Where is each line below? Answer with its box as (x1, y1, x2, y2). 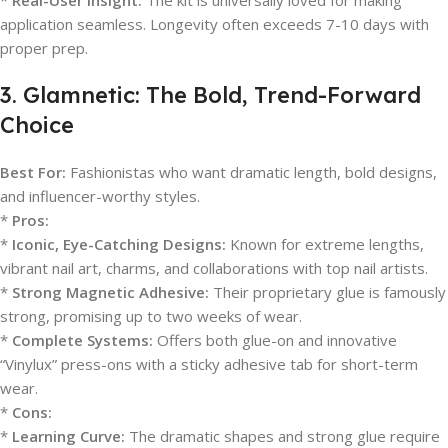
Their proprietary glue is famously (209, 282, 446, 302)
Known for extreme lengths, (226, 234, 424, 254)
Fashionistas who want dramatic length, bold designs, (66, 162, 437, 182)
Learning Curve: (12, 426, 125, 446)
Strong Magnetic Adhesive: (12, 282, 209, 302)
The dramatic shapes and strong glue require (125, 426, 440, 446)
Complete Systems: (12, 330, 153, 350)
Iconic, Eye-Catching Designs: (12, 234, 226, 254)
